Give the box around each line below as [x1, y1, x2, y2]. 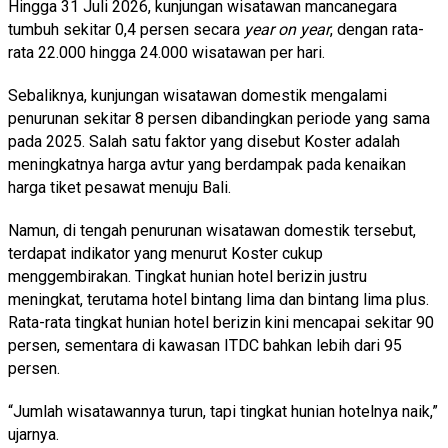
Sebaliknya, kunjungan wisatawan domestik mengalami [8, 85, 387, 105]
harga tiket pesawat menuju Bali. [8, 177, 231, 197]
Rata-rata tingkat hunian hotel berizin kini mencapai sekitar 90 [8, 312, 434, 332]
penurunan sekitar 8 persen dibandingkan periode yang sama [8, 108, 430, 128]
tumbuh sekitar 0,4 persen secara [8, 19, 244, 39]
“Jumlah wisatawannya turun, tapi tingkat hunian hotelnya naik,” [8, 401, 438, 421]
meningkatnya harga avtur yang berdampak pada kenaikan [8, 154, 406, 174]
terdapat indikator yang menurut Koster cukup [8, 243, 323, 263]
